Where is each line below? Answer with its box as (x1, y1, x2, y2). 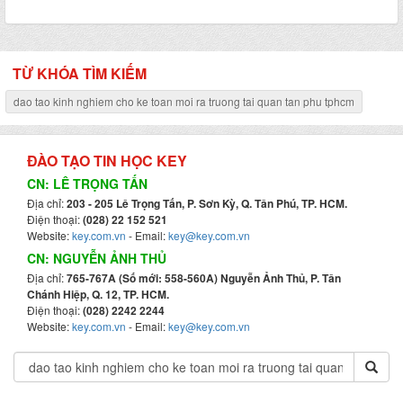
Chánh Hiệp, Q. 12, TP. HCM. (27, 286, 169, 302)
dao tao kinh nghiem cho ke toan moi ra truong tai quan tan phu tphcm (13, 94, 354, 109)
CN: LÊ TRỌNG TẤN (27, 175, 148, 193)
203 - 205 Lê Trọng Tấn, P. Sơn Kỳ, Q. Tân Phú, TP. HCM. (67, 195, 347, 211)
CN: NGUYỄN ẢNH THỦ (27, 249, 166, 267)
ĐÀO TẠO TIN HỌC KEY (27, 150, 187, 171)
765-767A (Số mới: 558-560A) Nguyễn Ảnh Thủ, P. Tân (67, 270, 341, 286)
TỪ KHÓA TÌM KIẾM (13, 63, 147, 84)
